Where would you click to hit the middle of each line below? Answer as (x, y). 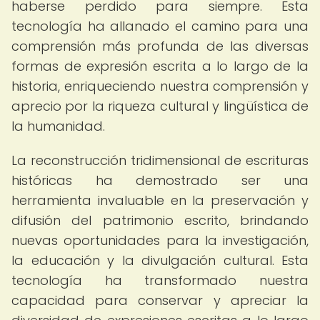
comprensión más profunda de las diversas (160, 46)
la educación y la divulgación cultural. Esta (160, 260)
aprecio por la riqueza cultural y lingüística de (160, 106)
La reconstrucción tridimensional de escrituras (160, 160)
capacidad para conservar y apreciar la (160, 300)
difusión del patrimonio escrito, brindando (160, 220)
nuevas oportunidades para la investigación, (160, 240)
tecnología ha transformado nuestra (160, 280)
